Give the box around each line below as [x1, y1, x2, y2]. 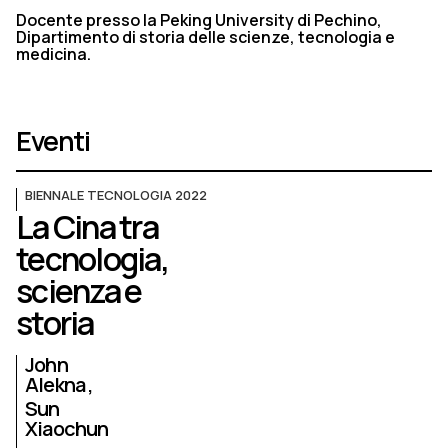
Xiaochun [25, 415, 109, 442]
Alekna [25, 371, 89, 398]
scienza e [16, 269, 142, 313]
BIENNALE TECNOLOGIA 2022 [25, 186, 207, 204]
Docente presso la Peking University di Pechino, [16, 9, 382, 31]
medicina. [16, 43, 91, 65]
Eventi [16, 122, 89, 159]
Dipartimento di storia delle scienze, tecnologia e [16, 26, 395, 48]
